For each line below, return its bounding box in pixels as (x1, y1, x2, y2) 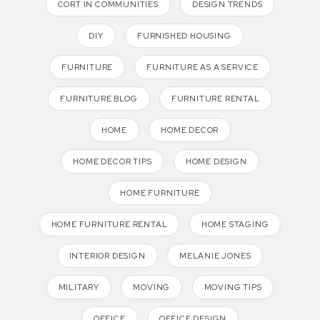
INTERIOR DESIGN (69, 250, 146, 261)
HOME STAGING (201, 219, 269, 229)
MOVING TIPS (204, 281, 262, 292)
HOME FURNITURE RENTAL (51, 219, 168, 229)
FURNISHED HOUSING (137, 30, 231, 41)
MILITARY (58, 281, 100, 292)
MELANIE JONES (179, 250, 251, 261)
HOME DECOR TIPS (73, 156, 152, 166)
